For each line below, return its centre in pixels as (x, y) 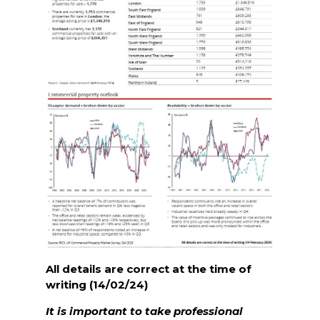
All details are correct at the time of (149, 269)
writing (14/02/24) (97, 285)
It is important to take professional (144, 311)
